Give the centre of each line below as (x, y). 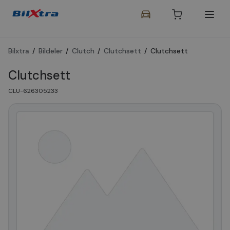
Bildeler (51, 51)
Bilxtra (19, 51)
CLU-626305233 (33, 91)
